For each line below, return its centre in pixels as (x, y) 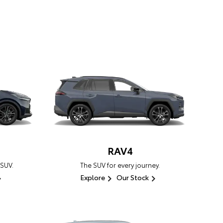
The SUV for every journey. (120, 165)
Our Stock (132, 177)
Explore (92, 177)
